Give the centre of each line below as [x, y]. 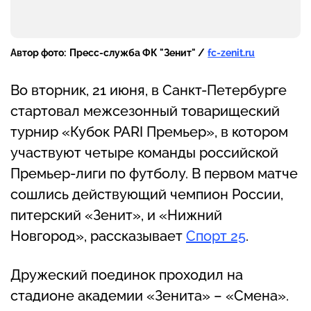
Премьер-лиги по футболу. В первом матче [154, 173]
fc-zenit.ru [232, 52]
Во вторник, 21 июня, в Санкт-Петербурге [149, 90]
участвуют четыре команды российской [144, 152]
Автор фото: [38, 52]
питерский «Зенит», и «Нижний [116, 215]
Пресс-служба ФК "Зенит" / [137, 52]
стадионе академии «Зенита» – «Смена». [150, 295]
